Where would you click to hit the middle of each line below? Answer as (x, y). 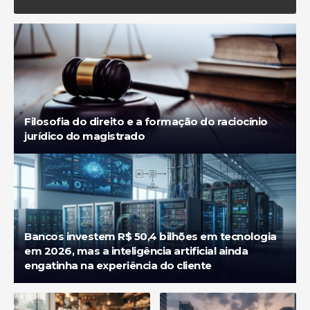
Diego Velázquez (76, 13)
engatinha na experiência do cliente (118, 266)
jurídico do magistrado (84, 136)
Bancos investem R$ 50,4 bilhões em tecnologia (151, 237)
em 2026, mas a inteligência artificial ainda (136, 251)
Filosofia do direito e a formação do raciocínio (146, 121)
